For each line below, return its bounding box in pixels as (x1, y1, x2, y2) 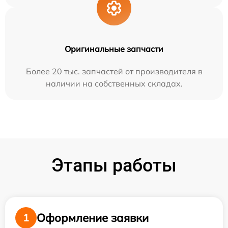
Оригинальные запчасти (65, 44, 163, 54)
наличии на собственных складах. (45, 78, 183, 89)
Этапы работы (51, 155, 177, 177)
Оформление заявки (37, 210, 149, 225)
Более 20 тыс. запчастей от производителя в (25, 66, 203, 77)
